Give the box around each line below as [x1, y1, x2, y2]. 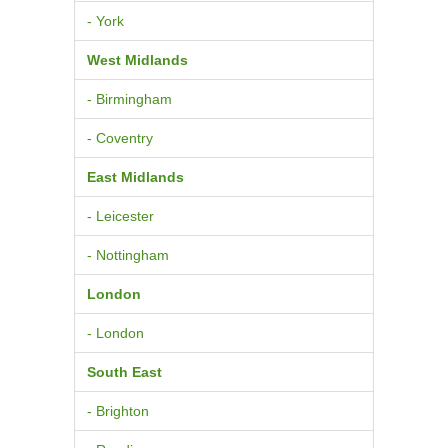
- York [87, 12, 124, 29]
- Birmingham [87, 90, 172, 107]
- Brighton [87, 402, 149, 419]
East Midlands [87, 168, 184, 185]
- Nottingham [87, 246, 169, 263]
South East [87, 363, 162, 380]
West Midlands [87, 51, 188, 68]
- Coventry [87, 129, 153, 146]
